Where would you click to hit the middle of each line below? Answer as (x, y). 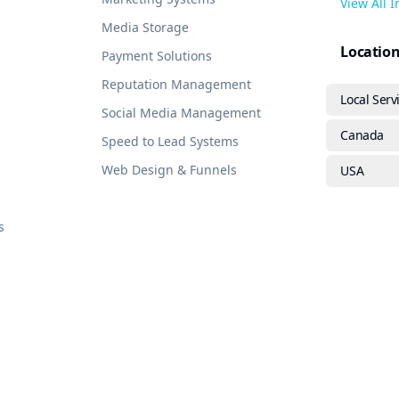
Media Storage (145, 27)
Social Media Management (181, 113)
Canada (362, 135)
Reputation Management (176, 84)
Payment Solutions (156, 56)
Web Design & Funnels (169, 170)
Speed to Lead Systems (170, 141)
